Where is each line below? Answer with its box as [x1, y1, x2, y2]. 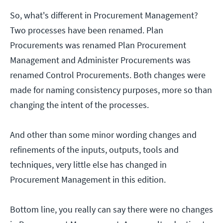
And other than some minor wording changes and [10, 129, 197, 141]
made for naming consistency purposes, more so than [10, 84, 212, 96]
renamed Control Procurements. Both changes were [10, 69, 206, 81]
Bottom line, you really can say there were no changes [10, 204, 213, 216]
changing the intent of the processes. [10, 99, 149, 111]
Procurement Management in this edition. [10, 174, 166, 186]
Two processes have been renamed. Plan [10, 24, 163, 36]
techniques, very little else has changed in [10, 159, 167, 171]
